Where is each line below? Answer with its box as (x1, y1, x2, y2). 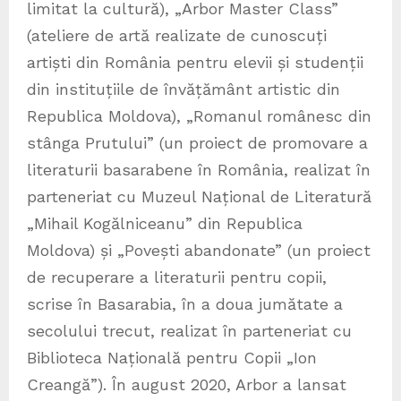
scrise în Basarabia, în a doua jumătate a (27, 294, 343, 313)
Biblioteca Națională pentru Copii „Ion (27, 347, 317, 367)
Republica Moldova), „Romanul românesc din (27, 106, 371, 125)
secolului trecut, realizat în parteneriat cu (27, 320, 352, 340)
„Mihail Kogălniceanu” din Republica (27, 213, 303, 233)
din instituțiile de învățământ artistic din (27, 79, 340, 98)
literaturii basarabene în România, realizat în (27, 159, 371, 179)
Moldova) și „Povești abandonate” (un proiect (27, 240, 371, 260)
